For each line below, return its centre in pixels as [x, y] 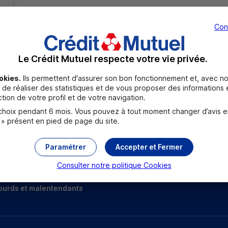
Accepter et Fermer [149, 147]
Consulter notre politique [100, 165]
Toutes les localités [119, 90]
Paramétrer [66, 147]
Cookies [157, 165]
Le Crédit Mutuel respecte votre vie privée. [113, 59]
